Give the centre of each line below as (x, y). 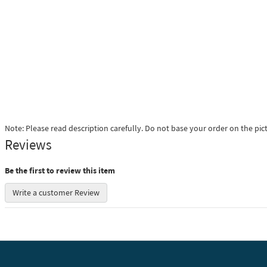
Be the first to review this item (60, 170)
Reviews (28, 145)
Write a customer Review (56, 193)
